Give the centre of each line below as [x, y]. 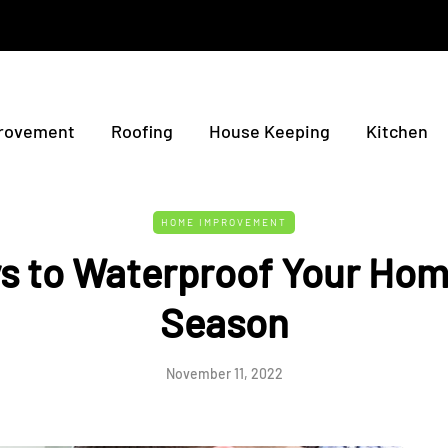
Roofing [142, 131]
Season [224, 322]
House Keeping [269, 131]
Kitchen [397, 131]
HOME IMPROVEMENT [224, 222]
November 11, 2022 [224, 373]
